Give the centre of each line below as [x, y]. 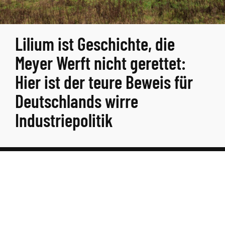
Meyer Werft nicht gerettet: [100, 63]
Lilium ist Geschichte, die [95, 43]
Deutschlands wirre [77, 101]
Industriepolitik [64, 120]
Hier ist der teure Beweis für [104, 82]
